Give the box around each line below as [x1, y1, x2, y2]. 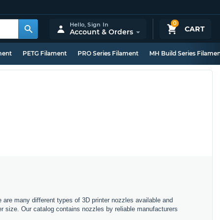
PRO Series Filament [78, 50, 138, 57]
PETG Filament [23, 50, 67, 57]
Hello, [69, 21, 88, 28]
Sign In [87, 21, 109, 28]
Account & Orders [69, 27, 133, 36]
